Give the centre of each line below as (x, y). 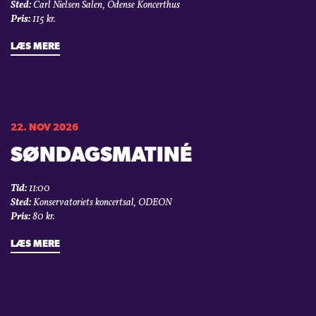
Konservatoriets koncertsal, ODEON (101, 203)
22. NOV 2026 (44, 128)
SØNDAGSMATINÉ (101, 157)
